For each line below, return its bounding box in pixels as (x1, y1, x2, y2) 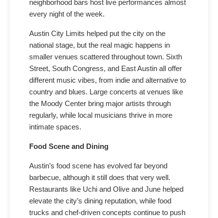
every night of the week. (29, 10, 105, 18)
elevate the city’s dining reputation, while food (29, 197, 171, 205)
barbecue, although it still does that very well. (29, 174, 170, 182)
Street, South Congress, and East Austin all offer (29, 65, 182, 73)
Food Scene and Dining (29, 143, 109, 151)
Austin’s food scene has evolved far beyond (29, 162, 167, 170)
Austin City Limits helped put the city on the (29, 30, 165, 38)
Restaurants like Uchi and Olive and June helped (29, 185, 183, 194)
